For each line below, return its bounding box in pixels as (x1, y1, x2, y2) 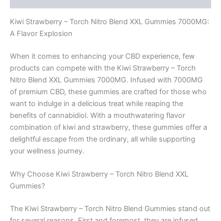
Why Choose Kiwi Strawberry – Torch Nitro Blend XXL (10, 170, 188, 179)
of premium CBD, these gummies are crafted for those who (10, 87, 207, 96)
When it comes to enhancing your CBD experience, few (10, 51, 195, 61)
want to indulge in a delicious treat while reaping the (10, 99, 183, 108)
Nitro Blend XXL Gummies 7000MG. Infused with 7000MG (10, 75, 203, 84)
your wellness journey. (10, 146, 84, 155)
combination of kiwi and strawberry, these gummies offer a (10, 122, 207, 132)
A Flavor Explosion (10, 29, 73, 38)
